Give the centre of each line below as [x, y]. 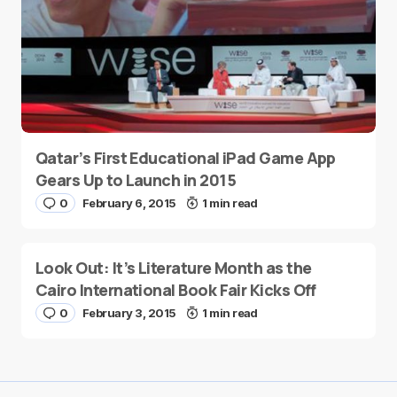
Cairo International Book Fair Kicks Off [176, 290]
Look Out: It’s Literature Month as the [174, 268]
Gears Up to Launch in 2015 [136, 180]
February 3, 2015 [129, 313]
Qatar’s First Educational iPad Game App [186, 158]
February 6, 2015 [129, 203]
